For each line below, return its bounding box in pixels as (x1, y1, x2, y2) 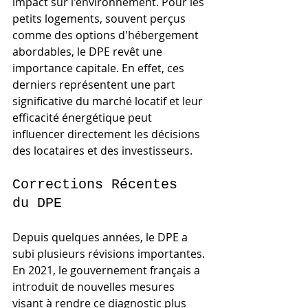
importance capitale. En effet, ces (12, 60, 187, 76)
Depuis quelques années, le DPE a (12, 229, 190, 245)
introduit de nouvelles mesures (12, 278, 177, 294)
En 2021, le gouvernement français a (12, 262, 203, 278)
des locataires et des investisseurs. (12, 142, 192, 158)
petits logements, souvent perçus (12, 10, 188, 26)
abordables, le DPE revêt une (12, 43, 165, 59)
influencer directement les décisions (12, 126, 203, 142)
